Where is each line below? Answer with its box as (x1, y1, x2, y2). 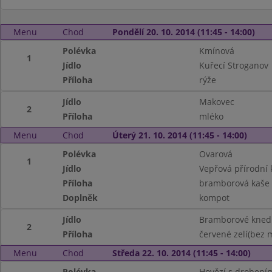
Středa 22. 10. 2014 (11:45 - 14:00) (112, 247, 251, 259)
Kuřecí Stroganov (199, 59, 268, 71)
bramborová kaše (199, 177, 270, 189)
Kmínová (199, 45, 234, 56)
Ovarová (199, 148, 233, 160)
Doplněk (63, 192, 98, 203)
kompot (199, 192, 229, 203)
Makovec (199, 96, 234, 107)
